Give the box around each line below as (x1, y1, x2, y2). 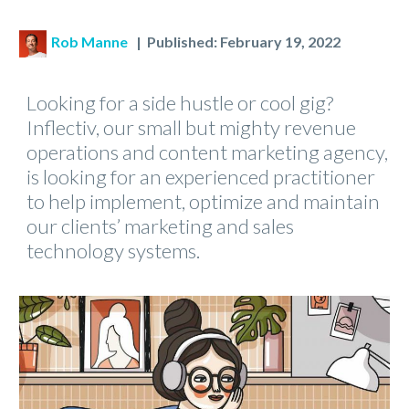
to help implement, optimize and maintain (26, 188, 380, 214)
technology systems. (26, 237, 200, 263)
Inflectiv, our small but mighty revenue (26, 114, 356, 140)
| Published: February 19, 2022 (131, 32, 341, 50)
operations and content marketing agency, (26, 139, 388, 164)
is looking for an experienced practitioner (26, 163, 375, 189)
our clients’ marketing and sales (26, 213, 294, 238)
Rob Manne (48, 32, 128, 50)
